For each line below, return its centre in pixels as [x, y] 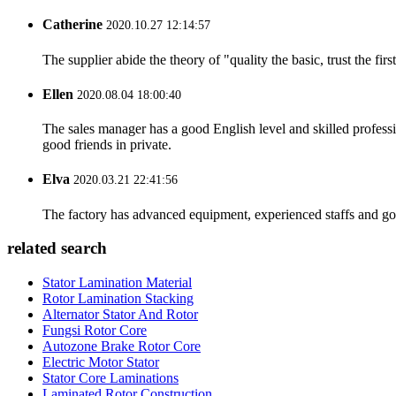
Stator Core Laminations [110, 378]
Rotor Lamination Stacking [118, 299]
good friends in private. [107, 145]
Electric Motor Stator [101, 362]
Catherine [72, 25]
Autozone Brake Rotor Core [122, 346]
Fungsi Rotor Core [95, 331]
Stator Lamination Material [117, 283]
